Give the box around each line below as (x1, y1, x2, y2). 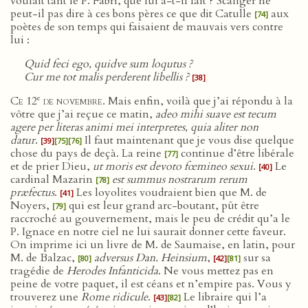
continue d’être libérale (178, 146, 294, 161)
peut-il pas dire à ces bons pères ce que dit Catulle (10, 6, 254, 21)
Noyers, (10, 198, 52, 213)
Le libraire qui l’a (181, 289, 267, 305)
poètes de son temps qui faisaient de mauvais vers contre (10, 19, 283, 34)
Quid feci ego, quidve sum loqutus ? (24, 56, 192, 71)
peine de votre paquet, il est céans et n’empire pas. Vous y (10, 276, 291, 291)
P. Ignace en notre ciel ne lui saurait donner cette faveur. (10, 224, 286, 239)
